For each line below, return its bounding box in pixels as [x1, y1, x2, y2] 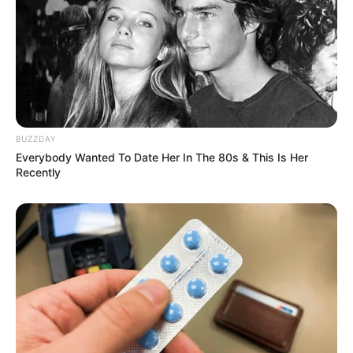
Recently [16, 165, 61, 179]
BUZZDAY [16, 133, 56, 143]
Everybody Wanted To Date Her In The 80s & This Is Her [16, 150, 308, 164]
